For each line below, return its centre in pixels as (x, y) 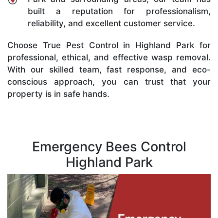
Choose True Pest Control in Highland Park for (109, 45)
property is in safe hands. (58, 94)
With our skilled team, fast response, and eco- (109, 69)
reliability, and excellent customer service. (111, 23)
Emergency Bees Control (109, 146)
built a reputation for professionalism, (119, 11)
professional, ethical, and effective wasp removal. (109, 57)
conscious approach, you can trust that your (109, 82)
